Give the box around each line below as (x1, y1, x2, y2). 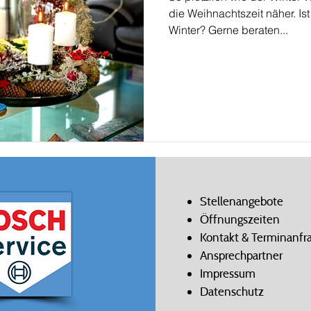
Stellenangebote (199, 193, 283, 209)
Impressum (199, 265, 255, 281)
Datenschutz (199, 283, 264, 299)
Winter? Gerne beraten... (169, 23, 288, 37)
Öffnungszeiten (199, 211, 280, 227)
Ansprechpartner (199, 247, 283, 263)
